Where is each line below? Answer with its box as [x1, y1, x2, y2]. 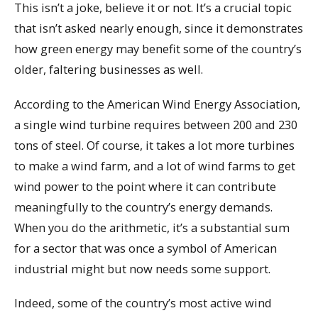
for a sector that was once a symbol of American [14, 239, 277, 256]
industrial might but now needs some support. [14, 260, 270, 277]
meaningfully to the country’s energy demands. [14, 198, 273, 215]
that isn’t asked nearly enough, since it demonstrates [14, 20, 303, 37]
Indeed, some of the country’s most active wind [14, 295, 272, 312]
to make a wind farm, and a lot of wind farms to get [14, 157, 295, 174]
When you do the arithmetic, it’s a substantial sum [14, 219, 290, 236]
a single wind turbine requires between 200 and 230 [14, 116, 297, 133]
